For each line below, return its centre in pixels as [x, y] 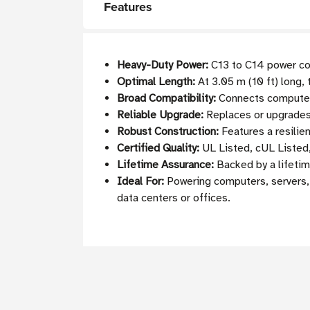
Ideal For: [141, 182]
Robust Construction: [168, 132]
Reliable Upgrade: [161, 115]
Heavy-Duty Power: [163, 65]
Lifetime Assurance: [166, 165]
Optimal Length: [156, 82]
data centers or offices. [174, 198]
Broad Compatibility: [167, 99]
